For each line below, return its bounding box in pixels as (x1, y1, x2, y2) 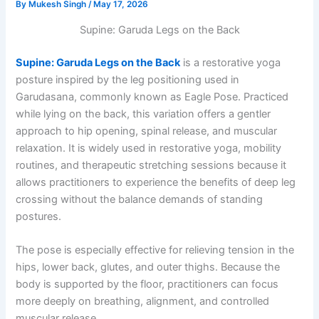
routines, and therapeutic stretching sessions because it (16, 158, 287, 172)
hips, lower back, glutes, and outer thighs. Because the (16, 261, 281, 274)
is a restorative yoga (180, 56, 281, 69)
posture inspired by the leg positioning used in (16, 73, 240, 86)
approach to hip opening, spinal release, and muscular (16, 124, 278, 137)
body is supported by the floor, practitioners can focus (16, 278, 279, 291)
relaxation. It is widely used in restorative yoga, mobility (16, 141, 282, 155)
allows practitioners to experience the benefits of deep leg (16, 175, 296, 189)
